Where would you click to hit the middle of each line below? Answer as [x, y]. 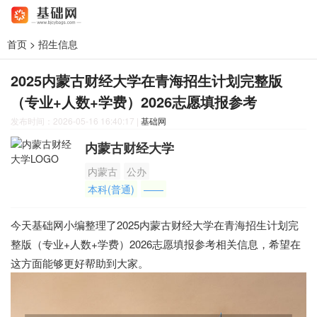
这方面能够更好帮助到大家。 [80, 263]
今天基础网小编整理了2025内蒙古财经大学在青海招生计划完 [155, 225]
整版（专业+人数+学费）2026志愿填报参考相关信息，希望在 [156, 244]
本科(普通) [111, 189]
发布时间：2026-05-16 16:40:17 [74, 121]
